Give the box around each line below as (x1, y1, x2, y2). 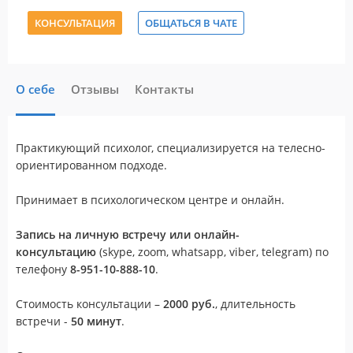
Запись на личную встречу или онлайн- (16, 227, 240, 242)
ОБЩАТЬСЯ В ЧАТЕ (145, 16, 237, 30)
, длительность (215, 296, 295, 311)
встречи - (16, 314, 71, 329)
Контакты (135, 81, 194, 97)
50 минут (71, 314, 121, 329)
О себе (16, 81, 55, 97)
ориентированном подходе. (16, 158, 167, 173)
